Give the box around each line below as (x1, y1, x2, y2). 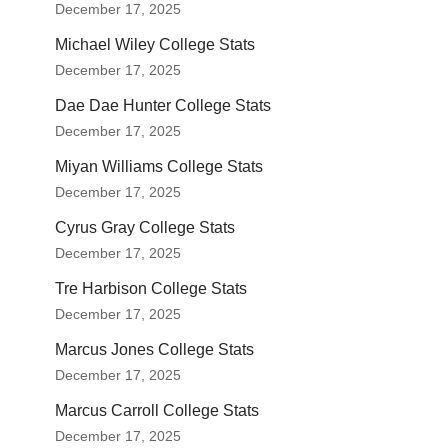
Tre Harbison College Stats (55, 280, 247, 297)
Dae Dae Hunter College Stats (55, 97, 271, 114)
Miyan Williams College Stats (55, 158, 263, 175)
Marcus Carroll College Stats (55, 402, 259, 419)
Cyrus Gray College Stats (55, 219, 235, 236)
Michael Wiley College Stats (55, 36, 255, 53)
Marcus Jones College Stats (55, 341, 254, 358)
